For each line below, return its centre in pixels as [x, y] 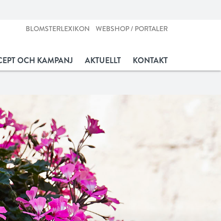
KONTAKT [150, 60]
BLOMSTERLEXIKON [58, 29]
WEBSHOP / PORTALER [132, 29]
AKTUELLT [103, 60]
